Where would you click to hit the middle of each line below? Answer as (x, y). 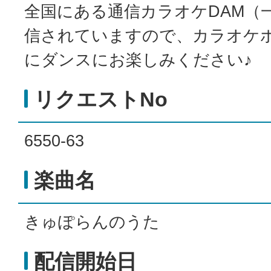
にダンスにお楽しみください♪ (138, 60)
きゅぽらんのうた (92, 222)
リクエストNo (101, 100)
